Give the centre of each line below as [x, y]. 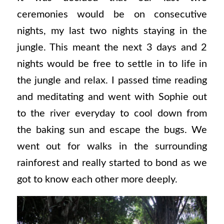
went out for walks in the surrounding [112, 146]
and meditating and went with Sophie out [112, 97]
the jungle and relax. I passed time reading [112, 80]
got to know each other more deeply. [97, 179]
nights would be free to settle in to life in [112, 64]
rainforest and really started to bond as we [112, 163]
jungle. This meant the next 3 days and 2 [112, 47]
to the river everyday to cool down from [112, 113]
